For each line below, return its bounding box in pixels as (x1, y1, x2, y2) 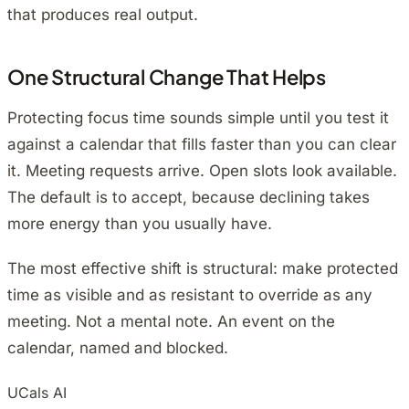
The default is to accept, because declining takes (7, 188, 370, 207)
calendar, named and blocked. (7, 339, 228, 358)
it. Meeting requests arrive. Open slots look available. (7, 162, 397, 181)
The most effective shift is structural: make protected (7, 259, 398, 278)
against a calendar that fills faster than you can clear (7, 135, 396, 154)
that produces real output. (7, 5, 198, 25)
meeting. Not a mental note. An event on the (7, 312, 335, 331)
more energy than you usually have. (7, 215, 272, 234)
